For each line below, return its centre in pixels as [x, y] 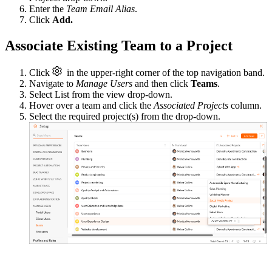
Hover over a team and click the [91, 106]
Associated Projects [191, 106]
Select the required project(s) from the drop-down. [125, 117]
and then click [163, 84]
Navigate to [53, 84]
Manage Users [105, 84]
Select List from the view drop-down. [101, 95]
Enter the [48, 9]
